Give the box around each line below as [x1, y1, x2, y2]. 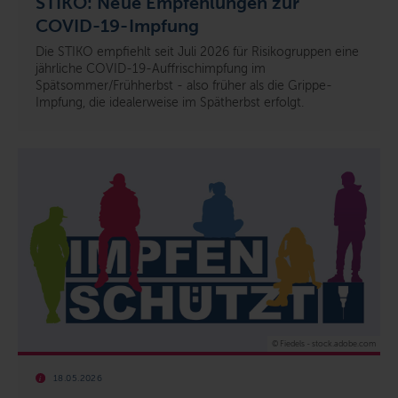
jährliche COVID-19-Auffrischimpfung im [36, 60, 266, 76]
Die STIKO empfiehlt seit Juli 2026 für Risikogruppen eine [36, 44, 359, 60]
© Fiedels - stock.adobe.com [272, 339, 376, 349]
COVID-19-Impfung [36, 15, 199, 36]
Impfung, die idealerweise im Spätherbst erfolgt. [36, 94, 304, 110]
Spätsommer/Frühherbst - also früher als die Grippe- [36, 77, 332, 93]
